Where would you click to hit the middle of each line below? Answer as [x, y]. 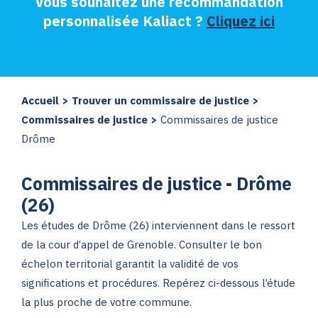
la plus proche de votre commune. [106, 302]
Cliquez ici [241, 21]
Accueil [40, 100]
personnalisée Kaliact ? [125, 21]
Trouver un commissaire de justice [160, 100]
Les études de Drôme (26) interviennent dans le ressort [158, 225]
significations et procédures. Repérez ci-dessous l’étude [158, 283]
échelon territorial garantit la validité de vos [130, 264]
